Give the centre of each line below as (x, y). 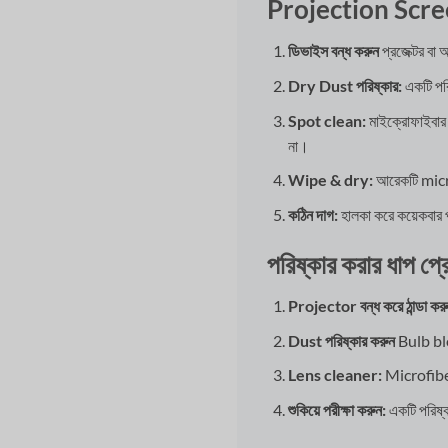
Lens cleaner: (334, 375)
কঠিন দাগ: (312, 214)
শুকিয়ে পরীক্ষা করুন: (336, 410)
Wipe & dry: (330, 180)
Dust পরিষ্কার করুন (341, 340)
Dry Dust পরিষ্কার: (344, 85)
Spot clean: (326, 120)
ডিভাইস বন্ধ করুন (333, 51)
